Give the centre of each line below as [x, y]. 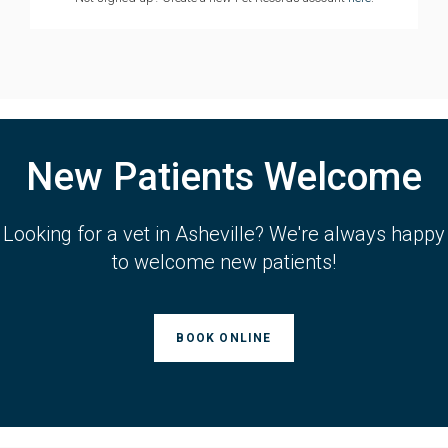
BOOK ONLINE [224, 338]
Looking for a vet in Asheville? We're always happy [224, 234]
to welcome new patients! [224, 262]
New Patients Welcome [224, 177]
